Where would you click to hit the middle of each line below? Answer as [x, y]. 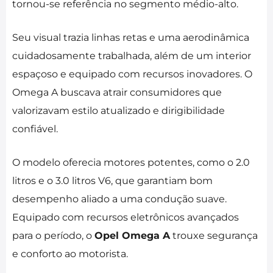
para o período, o [53, 236]
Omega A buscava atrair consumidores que [117, 93]
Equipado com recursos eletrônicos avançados [126, 218]
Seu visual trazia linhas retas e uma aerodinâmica [131, 38]
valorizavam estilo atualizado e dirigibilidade [119, 111]
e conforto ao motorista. [70, 254]
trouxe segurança [214, 236]
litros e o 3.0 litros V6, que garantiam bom [112, 181]
